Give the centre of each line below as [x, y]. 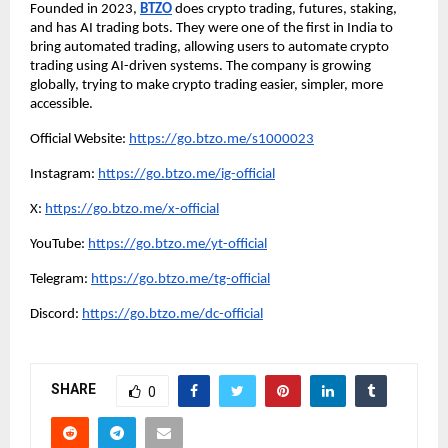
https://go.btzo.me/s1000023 [221, 139]
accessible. [61, 104]
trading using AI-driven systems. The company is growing [200, 66]
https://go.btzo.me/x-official [132, 209]
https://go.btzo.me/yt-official [177, 244]
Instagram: [64, 174]
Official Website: [79, 139]
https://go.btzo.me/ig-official [186, 174]
